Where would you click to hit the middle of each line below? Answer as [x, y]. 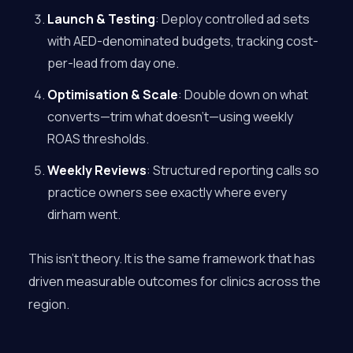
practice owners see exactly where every [167, 192]
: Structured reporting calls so [233, 170]
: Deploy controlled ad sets [232, 19]
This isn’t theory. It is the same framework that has [172, 258]
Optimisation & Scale [113, 95]
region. [49, 304]
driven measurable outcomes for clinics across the [175, 281]
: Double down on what [243, 95]
